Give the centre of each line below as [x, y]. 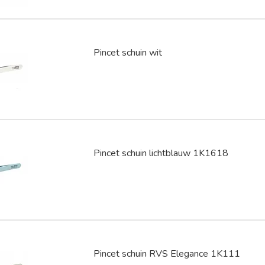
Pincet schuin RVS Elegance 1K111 [167, 253]
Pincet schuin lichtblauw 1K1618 [161, 153]
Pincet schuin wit [128, 52]
